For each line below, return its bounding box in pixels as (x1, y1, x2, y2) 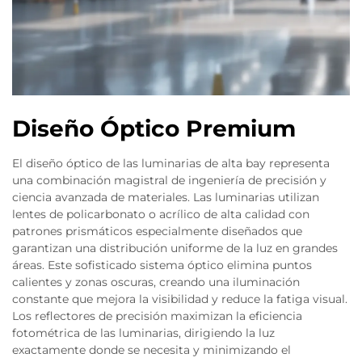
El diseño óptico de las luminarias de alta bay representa (12, 156, 330, 170)
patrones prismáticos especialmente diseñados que (12, 224, 302, 238)
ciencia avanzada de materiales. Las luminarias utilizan (12, 190, 319, 204)
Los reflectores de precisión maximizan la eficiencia (12, 309, 302, 323)
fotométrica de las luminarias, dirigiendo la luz (12, 326, 275, 340)
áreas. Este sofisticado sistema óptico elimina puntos (12, 258, 312, 272)
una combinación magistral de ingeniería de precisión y (12, 173, 326, 187)
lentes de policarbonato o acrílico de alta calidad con (12, 207, 309, 221)
